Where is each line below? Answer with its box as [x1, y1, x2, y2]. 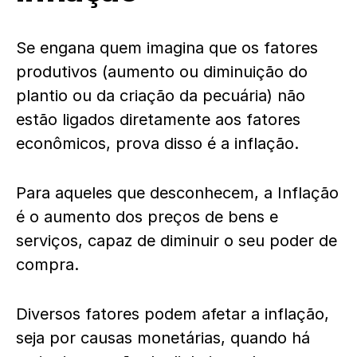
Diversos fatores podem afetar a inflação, [16, 304, 329, 324]
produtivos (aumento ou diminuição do [16, 62, 308, 81]
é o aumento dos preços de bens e [16, 207, 278, 226]
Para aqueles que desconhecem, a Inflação [16, 183, 339, 202]
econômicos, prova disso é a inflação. [16, 134, 304, 153]
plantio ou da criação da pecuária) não [16, 86, 305, 105]
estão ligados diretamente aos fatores [16, 110, 300, 129]
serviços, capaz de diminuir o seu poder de [16, 231, 337, 250]
